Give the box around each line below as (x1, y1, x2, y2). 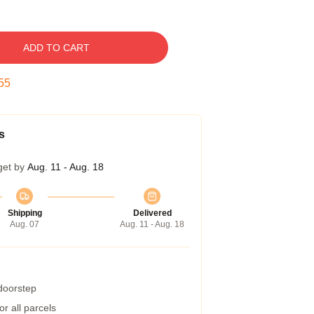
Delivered (132, 208, 172, 218)
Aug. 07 (10, 219, 39, 229)
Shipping (7, 208, 42, 218)
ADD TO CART (22, 42, 90, 53)
